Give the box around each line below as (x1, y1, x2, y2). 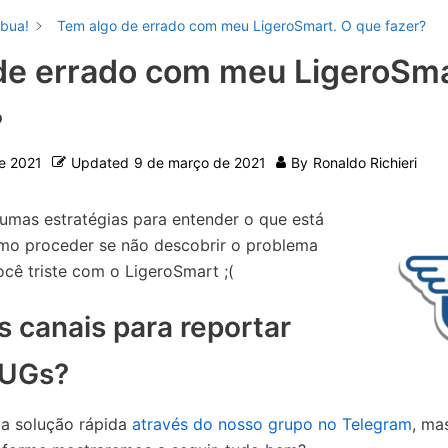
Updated (70, 153, 129, 171)
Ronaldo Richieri (312, 153, 417, 171)
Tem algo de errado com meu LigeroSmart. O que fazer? (56, 16, 426, 34)
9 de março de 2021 (133, 153, 266, 171)
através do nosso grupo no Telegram (131, 413, 412, 434)
